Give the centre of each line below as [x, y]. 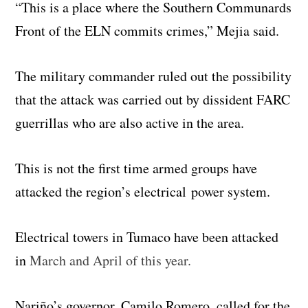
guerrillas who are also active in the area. [130, 123]
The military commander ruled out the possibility [154, 76]
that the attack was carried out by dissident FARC [153, 100]
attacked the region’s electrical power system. [143, 192]
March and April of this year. [111, 261]
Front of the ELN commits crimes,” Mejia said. [147, 31]
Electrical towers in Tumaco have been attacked [147, 237]
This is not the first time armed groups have [136, 168]
